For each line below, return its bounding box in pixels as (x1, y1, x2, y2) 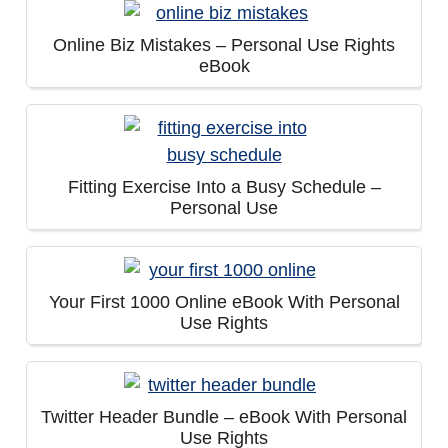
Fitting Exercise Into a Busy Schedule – (67, 177, 381, 197)
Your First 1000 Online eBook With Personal (48, 292, 400, 312)
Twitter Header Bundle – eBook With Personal (41, 407, 407, 427)
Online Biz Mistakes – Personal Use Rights (53, 35, 395, 55)
